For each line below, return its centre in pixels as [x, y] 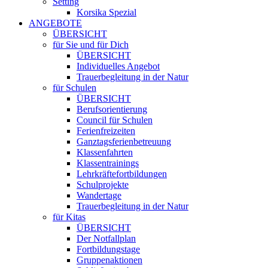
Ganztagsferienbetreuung [124, 141]
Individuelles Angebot [118, 66]
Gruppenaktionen [109, 260]
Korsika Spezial [106, 12]
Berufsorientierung [112, 109]
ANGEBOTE [55, 23]
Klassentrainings [108, 163]
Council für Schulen [115, 120]
